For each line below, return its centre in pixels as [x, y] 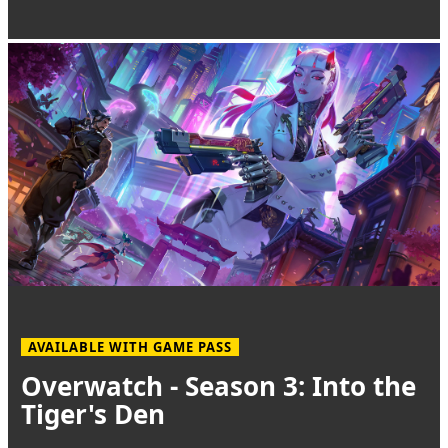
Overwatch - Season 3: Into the [219, 386]
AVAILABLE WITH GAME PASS [130, 347]
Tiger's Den [93, 414]
